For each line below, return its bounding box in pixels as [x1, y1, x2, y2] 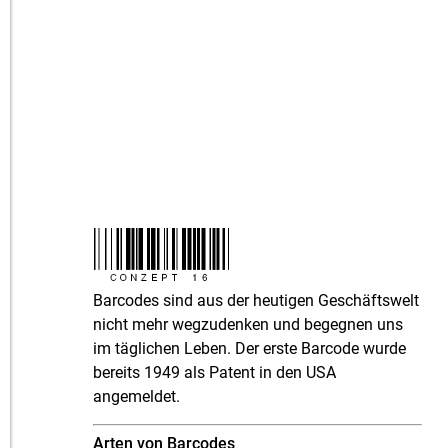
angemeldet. [93, 387, 181, 407]
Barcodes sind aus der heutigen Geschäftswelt [93, 291, 420, 311]
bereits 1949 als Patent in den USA [93, 363, 337, 383]
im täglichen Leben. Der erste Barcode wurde [93, 339, 407, 359]
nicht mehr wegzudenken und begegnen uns [93, 315, 404, 335]
